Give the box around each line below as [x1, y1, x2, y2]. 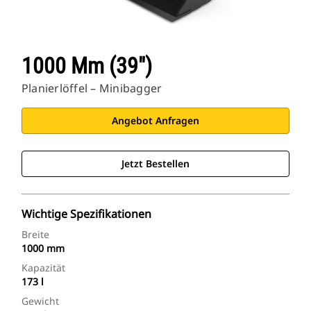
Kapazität [22, 261, 65, 275]
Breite [22, 228, 49, 242]
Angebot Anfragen [112, 114, 199, 128]
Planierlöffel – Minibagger [22, 81, 162, 96]
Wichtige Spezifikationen [22, 206, 151, 222]
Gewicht [22, 294, 59, 308]
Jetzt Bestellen [121, 157, 190, 171]
